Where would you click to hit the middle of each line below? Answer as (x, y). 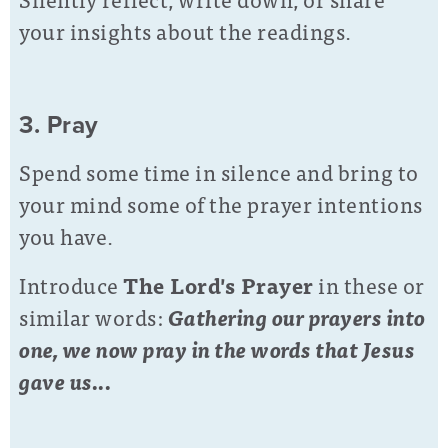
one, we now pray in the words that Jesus (217, 348)
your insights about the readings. (185, 30)
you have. (66, 235)
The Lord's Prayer (218, 284)
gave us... (65, 380)
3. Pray (59, 126)
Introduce (71, 284)
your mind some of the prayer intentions (221, 203)
